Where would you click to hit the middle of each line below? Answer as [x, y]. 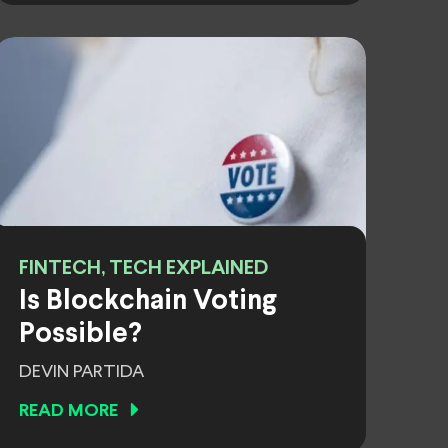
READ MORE [68, 411]
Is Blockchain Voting [148, 302]
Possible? [80, 335]
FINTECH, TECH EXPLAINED [143, 268]
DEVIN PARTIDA [81, 372]
